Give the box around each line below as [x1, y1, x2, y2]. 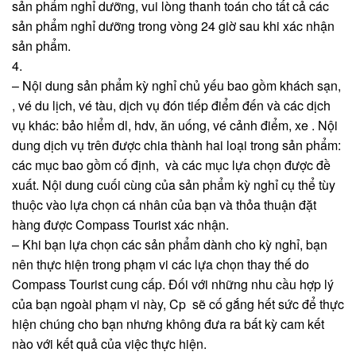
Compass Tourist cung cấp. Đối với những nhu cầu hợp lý [12, 275, 334, 294]
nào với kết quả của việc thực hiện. [12, 335, 207, 354]
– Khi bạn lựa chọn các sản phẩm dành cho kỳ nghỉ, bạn [12, 235, 327, 254]
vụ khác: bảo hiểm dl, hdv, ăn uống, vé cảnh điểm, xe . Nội [12, 116, 338, 135]
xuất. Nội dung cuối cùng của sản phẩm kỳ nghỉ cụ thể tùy [12, 176, 335, 195]
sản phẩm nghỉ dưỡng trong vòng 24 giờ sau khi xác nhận [12, 17, 335, 36]
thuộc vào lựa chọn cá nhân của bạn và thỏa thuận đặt [12, 195, 316, 215]
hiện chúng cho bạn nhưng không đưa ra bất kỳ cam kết [12, 315, 324, 334]
